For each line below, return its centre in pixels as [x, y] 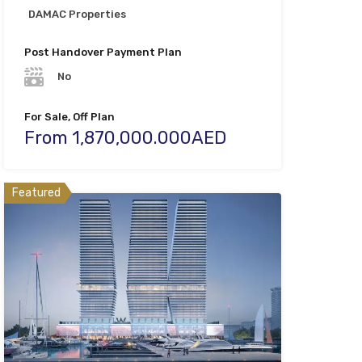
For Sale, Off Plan [69, 117]
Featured [36, 193]
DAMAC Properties [77, 14]
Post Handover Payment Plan [103, 52]
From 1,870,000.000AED [125, 138]
